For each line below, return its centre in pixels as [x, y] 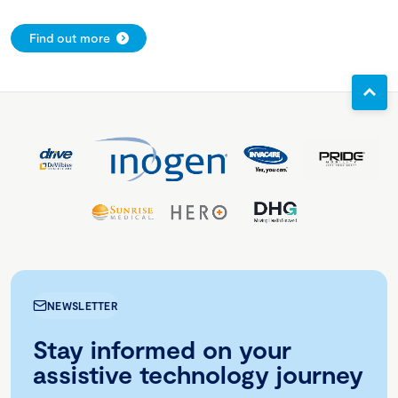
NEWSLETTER [83, 306]
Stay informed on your [162, 350]
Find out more [70, 38]
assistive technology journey [198, 374]
